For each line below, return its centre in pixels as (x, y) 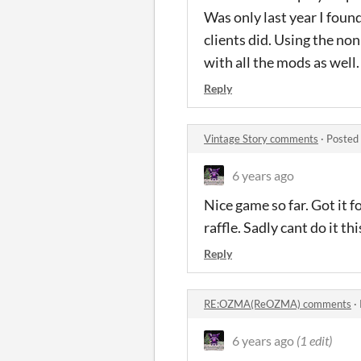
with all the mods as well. (282, 62)
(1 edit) (314, 340)
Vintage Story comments (261, 139)
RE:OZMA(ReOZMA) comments (278, 304)
